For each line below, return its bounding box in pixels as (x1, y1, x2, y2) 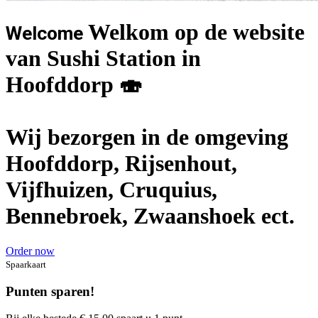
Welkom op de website (83, 19, 305, 45)
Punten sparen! (6, 283, 94, 299)
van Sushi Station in (6, 45, 201, 72)
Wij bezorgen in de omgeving (6, 124, 288, 150)
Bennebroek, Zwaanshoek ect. (6, 203, 295, 229)
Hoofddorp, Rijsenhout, (6, 150, 237, 177)
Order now (6, 244, 55, 257)
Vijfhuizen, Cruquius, (6, 177, 217, 203)
